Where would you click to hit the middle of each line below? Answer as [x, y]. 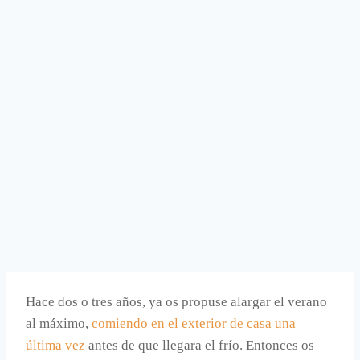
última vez [55, 346]
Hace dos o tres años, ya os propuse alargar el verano [176, 302]
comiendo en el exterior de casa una [194, 324]
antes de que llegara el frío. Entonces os [200, 346]
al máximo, [59, 324]
